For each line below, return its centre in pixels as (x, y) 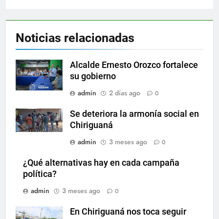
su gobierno (93, 76)
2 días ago (125, 93)
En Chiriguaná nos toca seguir (128, 211)
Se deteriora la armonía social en (134, 114)
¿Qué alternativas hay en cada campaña (101, 163)
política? (40, 174)
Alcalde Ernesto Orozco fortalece (134, 65)
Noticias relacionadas (75, 38)
